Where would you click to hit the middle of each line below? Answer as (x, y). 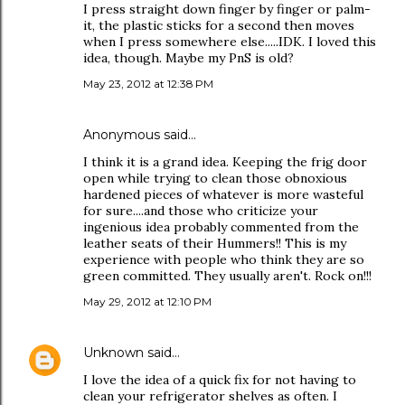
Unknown (113, 353)
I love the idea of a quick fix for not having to (220, 380)
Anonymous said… (140, 135)
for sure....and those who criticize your (201, 211)
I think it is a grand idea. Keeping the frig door (225, 162)
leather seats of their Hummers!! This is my (215, 243)
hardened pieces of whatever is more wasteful (223, 194)
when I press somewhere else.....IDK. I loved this (230, 42)
